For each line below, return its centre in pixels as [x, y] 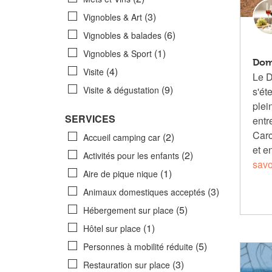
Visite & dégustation [122, 90]
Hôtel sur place [113, 228]
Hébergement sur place [130, 210]
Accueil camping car [123, 137]
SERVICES [90, 119]
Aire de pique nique [122, 174]
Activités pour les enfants [132, 155]
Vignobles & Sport [119, 53]
